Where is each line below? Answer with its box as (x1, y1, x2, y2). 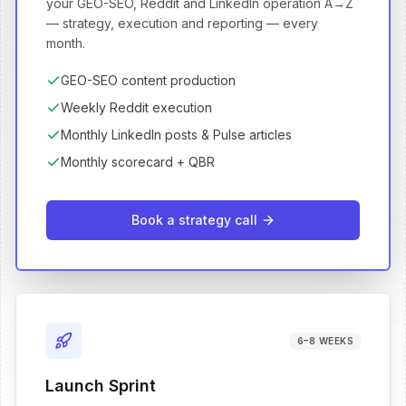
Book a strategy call (130, 212, 257, 227)
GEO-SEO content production (61, 72, 236, 88)
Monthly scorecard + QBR (61, 154, 215, 169)
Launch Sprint (45, 376, 156, 395)
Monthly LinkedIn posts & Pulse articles (61, 127, 292, 142)
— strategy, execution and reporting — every (46, 15, 318, 31)
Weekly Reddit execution (61, 100, 212, 115)
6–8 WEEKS (296, 334, 353, 346)
